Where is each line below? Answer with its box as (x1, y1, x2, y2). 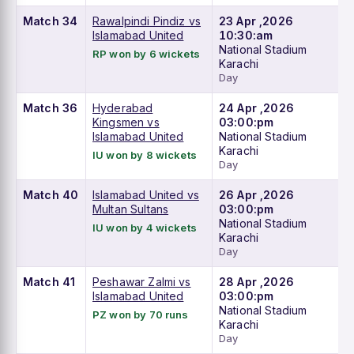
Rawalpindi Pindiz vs (92, 14, 201, 28)
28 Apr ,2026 (219, 275, 294, 289)
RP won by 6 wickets (92, 47, 200, 61)
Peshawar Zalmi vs (92, 275, 191, 289)
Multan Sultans (92, 202, 169, 217)
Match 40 (23, 188, 79, 202)
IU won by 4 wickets (92, 221, 197, 235)
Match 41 (23, 275, 76, 289)
